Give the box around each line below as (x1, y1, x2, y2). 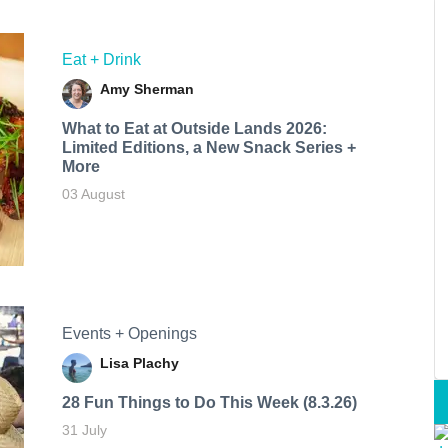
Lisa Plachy (99, 354, 179, 371)
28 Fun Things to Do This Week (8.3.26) (61, 393, 357, 411)
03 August (61, 186, 125, 203)
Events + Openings (61, 324, 197, 342)
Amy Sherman (99, 81, 194, 98)
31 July (61, 421, 107, 438)
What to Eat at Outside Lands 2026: (61, 120, 327, 138)
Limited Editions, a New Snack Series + (61, 139, 356, 157)
